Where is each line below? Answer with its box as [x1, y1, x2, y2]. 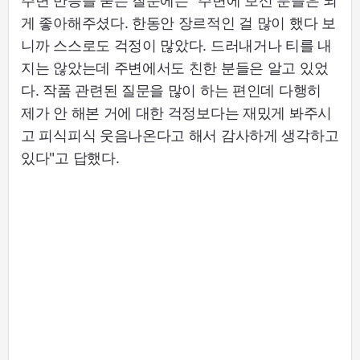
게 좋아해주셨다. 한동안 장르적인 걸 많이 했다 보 [21, 14, 336, 31]
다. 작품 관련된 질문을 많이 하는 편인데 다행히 [21, 81, 321, 99]
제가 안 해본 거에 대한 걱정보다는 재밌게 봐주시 [21, 104, 332, 121]
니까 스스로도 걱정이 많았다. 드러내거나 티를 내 [21, 36, 332, 54]
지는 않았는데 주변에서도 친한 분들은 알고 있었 [21, 59, 329, 76]
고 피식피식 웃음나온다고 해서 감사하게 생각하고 [21, 126, 339, 144]
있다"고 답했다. [21, 149, 120, 166]
